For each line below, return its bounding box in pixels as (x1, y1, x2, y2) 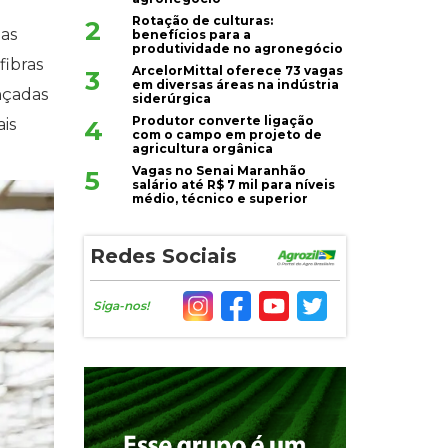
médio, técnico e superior (132, 191, 309, 207)
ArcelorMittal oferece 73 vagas (132, 63, 344, 79)
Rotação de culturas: (132, 13, 274, 29)
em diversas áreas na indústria (132, 77, 340, 93)
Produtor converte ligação (132, 113, 315, 129)
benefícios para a (132, 27, 252, 43)
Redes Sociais (89, 244, 237, 269)
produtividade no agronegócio (132, 41, 344, 57)
